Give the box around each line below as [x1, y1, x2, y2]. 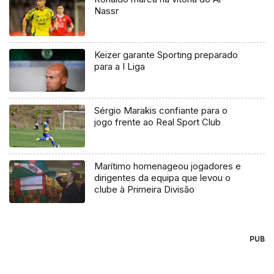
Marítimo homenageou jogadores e [94, 160, 242, 172]
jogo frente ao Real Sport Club [94, 116, 221, 128]
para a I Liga [94, 61, 146, 73]
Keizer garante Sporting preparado [94, 49, 239, 61]
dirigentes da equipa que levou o [94, 172, 231, 184]
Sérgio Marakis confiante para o [94, 105, 228, 117]
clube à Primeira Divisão [94, 183, 195, 196]
